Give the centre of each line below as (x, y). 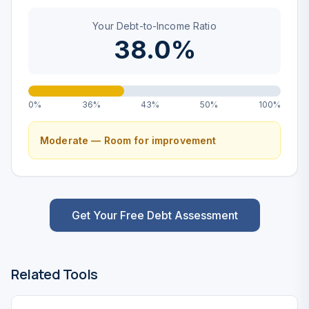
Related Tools (54, 274)
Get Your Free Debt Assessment (154, 215)
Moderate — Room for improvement (128, 140)
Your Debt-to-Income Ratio (154, 26)
